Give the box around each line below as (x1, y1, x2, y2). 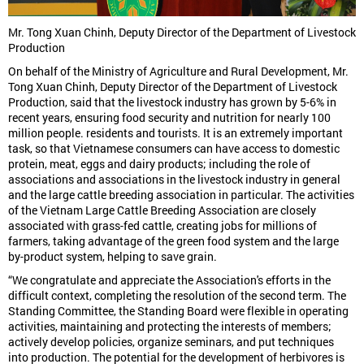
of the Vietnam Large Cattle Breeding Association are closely (8, 202, 316, 219)
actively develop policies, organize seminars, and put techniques (8, 334, 334, 350)
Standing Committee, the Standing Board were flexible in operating (8, 303, 349, 319)
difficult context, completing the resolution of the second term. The (8, 288, 346, 304)
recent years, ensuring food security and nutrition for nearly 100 (8, 110, 331, 126)
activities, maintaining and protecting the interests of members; (8, 318, 331, 335)
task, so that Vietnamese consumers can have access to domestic (8, 141, 340, 157)
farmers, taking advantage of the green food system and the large (8, 233, 339, 249)
